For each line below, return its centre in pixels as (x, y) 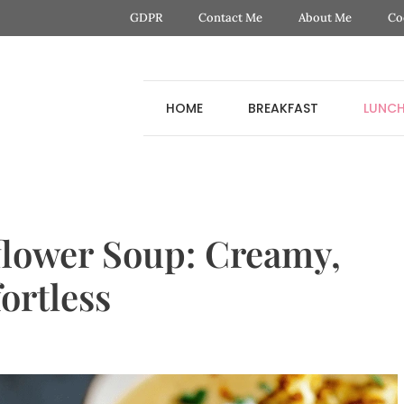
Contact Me (230, 18)
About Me (325, 18)
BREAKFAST (283, 108)
